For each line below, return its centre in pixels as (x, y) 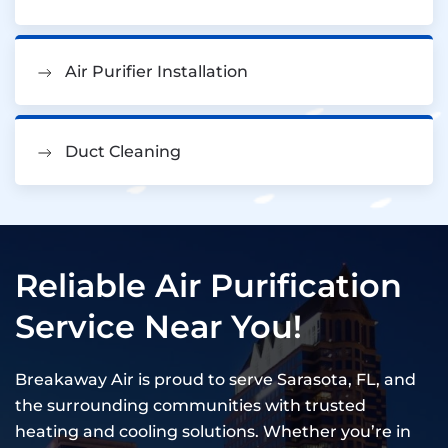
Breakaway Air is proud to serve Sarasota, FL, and (215, 380)
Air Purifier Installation (156, 72)
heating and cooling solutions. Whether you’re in (213, 432)
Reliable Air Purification (208, 286)
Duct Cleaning (123, 152)
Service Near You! (158, 327)
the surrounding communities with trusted (190, 406)
